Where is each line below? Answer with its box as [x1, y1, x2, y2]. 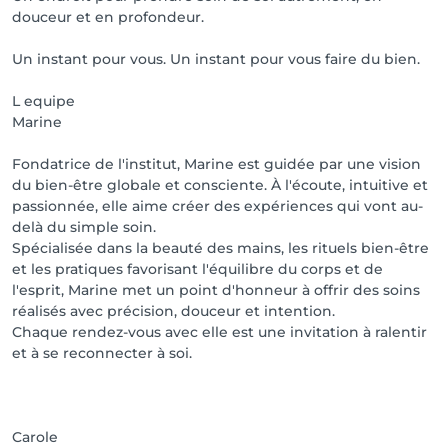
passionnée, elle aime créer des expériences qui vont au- [12, 197, 423, 215]
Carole [12, 428, 58, 446]
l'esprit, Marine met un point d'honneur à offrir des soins [12, 281, 420, 299]
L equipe [12, 92, 75, 110]
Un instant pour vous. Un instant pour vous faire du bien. [12, 50, 420, 68]
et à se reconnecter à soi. [12, 344, 192, 362]
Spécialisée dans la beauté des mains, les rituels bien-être [12, 239, 429, 257]
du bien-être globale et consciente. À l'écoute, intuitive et [12, 176, 428, 194]
